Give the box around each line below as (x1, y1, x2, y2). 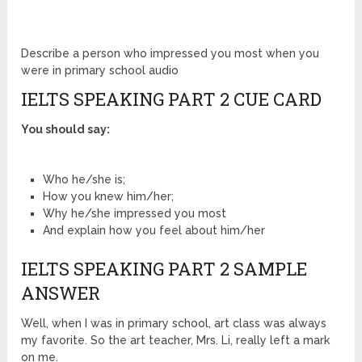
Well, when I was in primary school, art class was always (21, 316, 327, 330)
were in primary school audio (21, 63, 179, 77)
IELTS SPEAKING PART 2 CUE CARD (21, 86, 322, 111)
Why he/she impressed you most (42, 206, 226, 220)
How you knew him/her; (42, 189, 174, 203)
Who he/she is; (42, 172, 125, 186)
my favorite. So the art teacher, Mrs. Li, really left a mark (21, 333, 330, 347)
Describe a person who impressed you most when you (21, 46, 320, 60)
